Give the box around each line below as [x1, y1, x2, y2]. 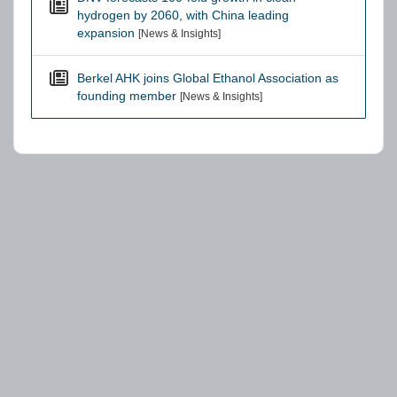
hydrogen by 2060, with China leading [77, 8, 289, 22]
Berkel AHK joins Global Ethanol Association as [77, 71, 339, 85]
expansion [77, 26, 135, 40]
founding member [77, 89, 176, 103]
